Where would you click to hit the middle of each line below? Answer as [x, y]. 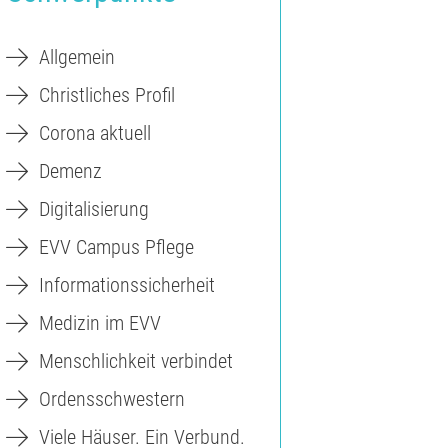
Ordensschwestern [112, 399]
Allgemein [77, 57]
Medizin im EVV [100, 323]
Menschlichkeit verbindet [136, 361]
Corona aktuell [95, 133]
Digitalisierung [94, 209]
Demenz [70, 171]
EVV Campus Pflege [116, 247]
